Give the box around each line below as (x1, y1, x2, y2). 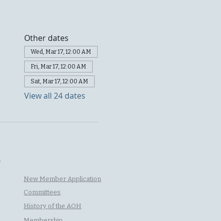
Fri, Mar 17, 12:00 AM (30, 63, 86, 70)
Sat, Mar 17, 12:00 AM (30, 78, 88, 85)
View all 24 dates (24, 90, 85, 101)
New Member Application (24, 175, 101, 183)
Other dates (24, 33, 69, 43)
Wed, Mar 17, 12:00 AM (30, 48, 91, 55)
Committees (24, 188, 61, 196)
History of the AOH (24, 202, 81, 210)
